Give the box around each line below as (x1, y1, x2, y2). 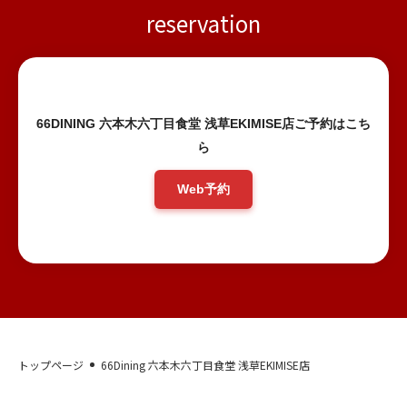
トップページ (18, 356, 84, 372)
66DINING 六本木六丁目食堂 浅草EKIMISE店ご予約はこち (36, 116, 371, 131)
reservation (146, 7, 261, 39)
